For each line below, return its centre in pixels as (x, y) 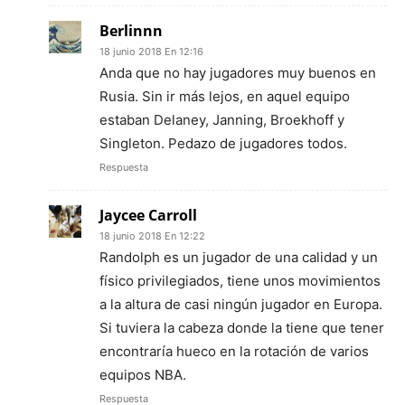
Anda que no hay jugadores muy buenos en (238, 72)
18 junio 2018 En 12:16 (151, 51)
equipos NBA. (143, 374)
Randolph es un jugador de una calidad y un (239, 257)
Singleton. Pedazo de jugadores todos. (223, 143)
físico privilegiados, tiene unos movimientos (240, 280)
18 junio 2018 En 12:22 (152, 235)
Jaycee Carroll (148, 215)
